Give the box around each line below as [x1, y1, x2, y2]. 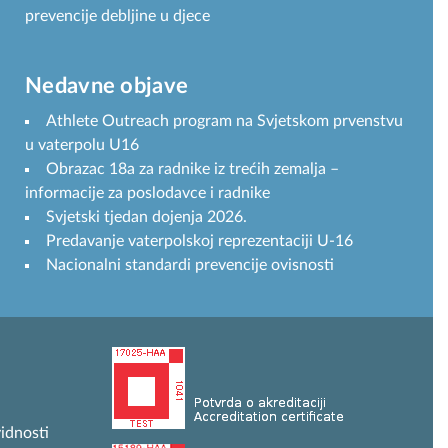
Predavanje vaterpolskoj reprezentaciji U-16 [46, 232, 353, 249]
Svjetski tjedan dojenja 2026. [46, 208, 247, 225]
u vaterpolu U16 [25, 136, 139, 153]
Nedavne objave [25, 74, 189, 97]
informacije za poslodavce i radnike [25, 184, 270, 201]
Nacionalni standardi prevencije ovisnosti [46, 256, 334, 273]
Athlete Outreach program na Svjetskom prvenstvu [46, 112, 403, 129]
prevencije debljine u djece [25, 7, 210, 24]
